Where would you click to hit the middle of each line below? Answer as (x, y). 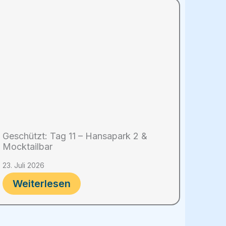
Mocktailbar (27, 147)
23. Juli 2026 (23, 165)
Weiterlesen (42, 184)
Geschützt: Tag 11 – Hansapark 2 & (75, 136)
